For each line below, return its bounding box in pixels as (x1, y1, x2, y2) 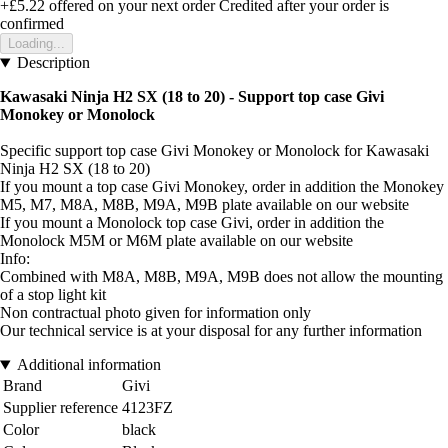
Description (16, 54, 90, 72)
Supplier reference (3, 399, 118, 417)
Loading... (8, 36, 65, 52)
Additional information (16, 356, 161, 374)
